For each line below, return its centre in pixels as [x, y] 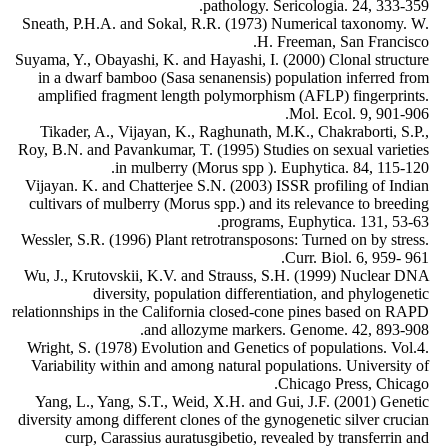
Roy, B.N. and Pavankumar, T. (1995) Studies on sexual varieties [223, 150]
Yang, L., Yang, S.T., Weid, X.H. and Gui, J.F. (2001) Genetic [232, 402]
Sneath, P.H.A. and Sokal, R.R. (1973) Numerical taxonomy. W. [225, 24]
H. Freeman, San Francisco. [343, 42]
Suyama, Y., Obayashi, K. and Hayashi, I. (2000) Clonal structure [222, 60]
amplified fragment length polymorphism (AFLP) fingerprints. [233, 96]
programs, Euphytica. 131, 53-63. [325, 222]
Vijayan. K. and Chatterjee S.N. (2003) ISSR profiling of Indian [227, 186]
